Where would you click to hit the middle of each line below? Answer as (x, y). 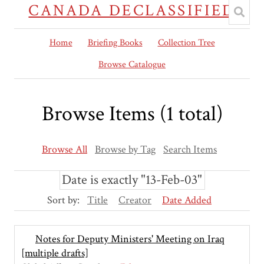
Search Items (190, 150)
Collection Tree (186, 43)
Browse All (65, 150)
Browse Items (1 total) (132, 114)
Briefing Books (115, 43)
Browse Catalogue (132, 65)
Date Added (187, 200)
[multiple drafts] (55, 253)
